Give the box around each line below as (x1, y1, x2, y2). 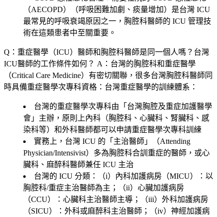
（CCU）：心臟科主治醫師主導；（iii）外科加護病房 (23, 195, 208, 203)
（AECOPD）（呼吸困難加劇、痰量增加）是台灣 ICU (23, 5, 210, 14)
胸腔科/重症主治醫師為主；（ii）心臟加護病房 (23, 183, 184, 192)
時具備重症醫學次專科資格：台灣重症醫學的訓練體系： (4, 82, 198, 91)
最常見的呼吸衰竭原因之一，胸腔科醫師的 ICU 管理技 (23, 16, 211, 25)
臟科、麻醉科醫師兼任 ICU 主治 (23, 160, 134, 169)
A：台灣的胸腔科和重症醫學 (95, 59, 196, 68)
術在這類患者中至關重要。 (23, 28, 116, 37)
